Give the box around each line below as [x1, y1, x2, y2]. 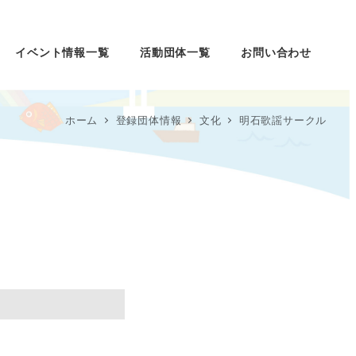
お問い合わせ [241, 43, 312, 60]
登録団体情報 [115, 111, 182, 127]
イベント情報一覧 [15, 43, 110, 60]
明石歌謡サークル [238, 111, 327, 127]
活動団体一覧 [140, 43, 211, 60]
